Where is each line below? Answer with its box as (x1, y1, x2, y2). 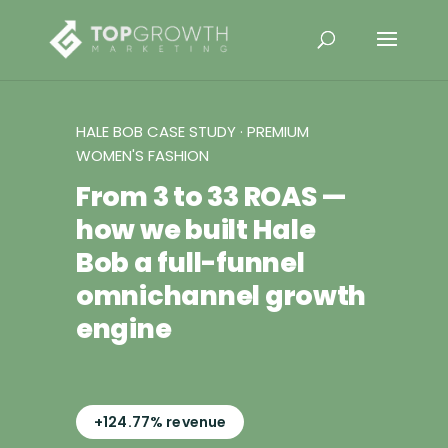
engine (76, 310, 172, 347)
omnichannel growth (76, 277, 367, 314)
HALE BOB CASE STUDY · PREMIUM (76, 121, 309, 142)
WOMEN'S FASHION (76, 145, 209, 166)
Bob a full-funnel (76, 244, 305, 281)
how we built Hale (76, 211, 316, 248)
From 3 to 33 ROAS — (76, 178, 347, 215)
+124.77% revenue (94, 412, 227, 432)
